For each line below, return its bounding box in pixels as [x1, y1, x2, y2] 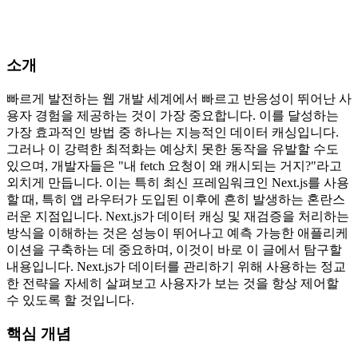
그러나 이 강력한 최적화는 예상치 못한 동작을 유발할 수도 [6, 141, 339, 156]
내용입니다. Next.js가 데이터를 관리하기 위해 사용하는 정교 [6, 259, 346, 273]
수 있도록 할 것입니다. [6, 292, 134, 307]
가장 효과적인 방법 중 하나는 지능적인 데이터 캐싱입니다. [6, 125, 339, 139]
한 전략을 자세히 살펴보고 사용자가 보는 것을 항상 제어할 [6, 276, 339, 290]
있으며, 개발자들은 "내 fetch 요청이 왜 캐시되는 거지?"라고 [6, 158, 342, 173]
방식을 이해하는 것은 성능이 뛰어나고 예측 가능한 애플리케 [6, 225, 348, 240]
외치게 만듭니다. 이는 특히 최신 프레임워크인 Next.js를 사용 [6, 175, 349, 189]
